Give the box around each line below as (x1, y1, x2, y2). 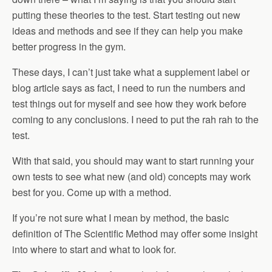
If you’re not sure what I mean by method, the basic (12, 211, 229, 225)
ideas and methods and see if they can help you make (12, 24, 243, 38)
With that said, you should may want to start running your (12, 154, 254, 168)
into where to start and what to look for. (12, 242, 176, 256)
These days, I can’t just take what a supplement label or (12, 65, 250, 79)
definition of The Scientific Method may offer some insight (12, 226, 257, 240)
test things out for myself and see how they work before (12, 97, 246, 110)
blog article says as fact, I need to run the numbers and (12, 81, 245, 95)
